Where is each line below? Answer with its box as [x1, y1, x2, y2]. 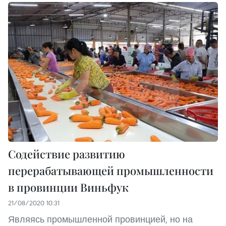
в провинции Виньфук [8, 179, 129, 195]
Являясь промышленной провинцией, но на [8, 213, 193, 225]
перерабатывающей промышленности [8, 162, 213, 178]
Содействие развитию [8, 146, 125, 161]
